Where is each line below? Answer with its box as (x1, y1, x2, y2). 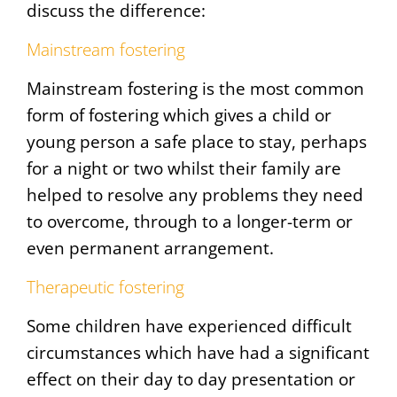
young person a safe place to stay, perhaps (27, 129, 367, 154)
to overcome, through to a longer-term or (27, 209, 353, 234)
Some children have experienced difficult (27, 314, 352, 339)
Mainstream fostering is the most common (27, 76, 364, 101)
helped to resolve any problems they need (27, 183, 363, 207)
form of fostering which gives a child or (27, 103, 331, 128)
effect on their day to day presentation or (27, 367, 355, 392)
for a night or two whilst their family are (27, 156, 341, 181)
